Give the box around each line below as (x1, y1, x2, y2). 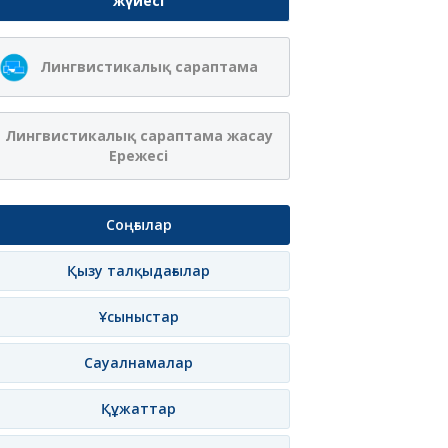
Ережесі (109, 146, 169, 165)
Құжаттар (101, 399, 177, 418)
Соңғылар (105, 215, 172, 234)
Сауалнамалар (84, 353, 194, 372)
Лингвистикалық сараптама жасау (4, 126, 273, 145)
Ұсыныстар (98, 307, 179, 326)
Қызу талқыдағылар (67, 261, 211, 280)
